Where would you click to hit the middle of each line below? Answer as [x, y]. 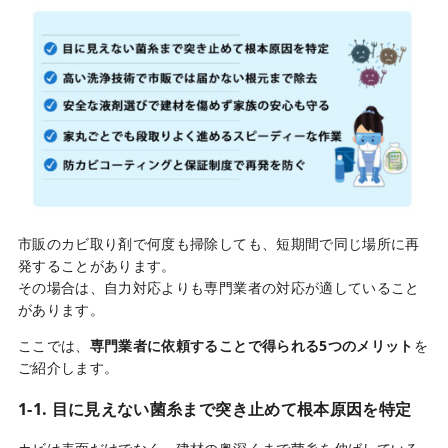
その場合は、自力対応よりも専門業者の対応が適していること [218, 288]
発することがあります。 [96, 266]
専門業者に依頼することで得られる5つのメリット [251, 346]
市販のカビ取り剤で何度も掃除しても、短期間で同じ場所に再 [218, 244]
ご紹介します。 [68, 368]
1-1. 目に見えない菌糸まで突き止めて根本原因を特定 [214, 408]
